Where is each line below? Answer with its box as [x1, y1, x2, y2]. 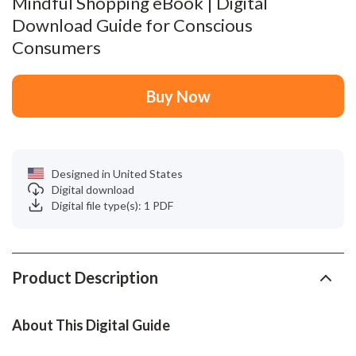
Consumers [12, 37, 101, 58]
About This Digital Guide [12, 316, 170, 334]
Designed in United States [52, 166, 183, 180]
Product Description [12, 268, 158, 287]
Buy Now [145, 87, 211, 106]
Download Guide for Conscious [12, 14, 253, 36]
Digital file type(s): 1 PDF [52, 198, 173, 212]
